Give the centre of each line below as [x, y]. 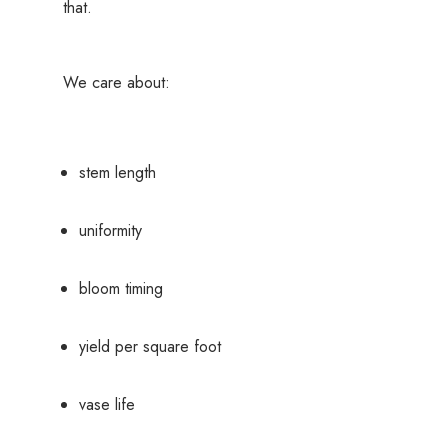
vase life [106, 405]
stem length [117, 173]
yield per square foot [149, 347]
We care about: [116, 83]
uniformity [110, 231]
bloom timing [120, 289]
